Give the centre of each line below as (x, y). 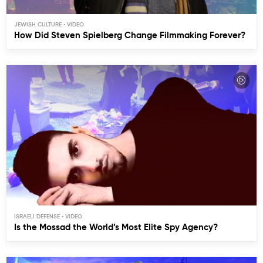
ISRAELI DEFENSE (37, 217)
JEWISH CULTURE (38, 25)
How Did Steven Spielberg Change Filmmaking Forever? (130, 36)
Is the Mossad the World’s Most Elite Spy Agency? (116, 228)
